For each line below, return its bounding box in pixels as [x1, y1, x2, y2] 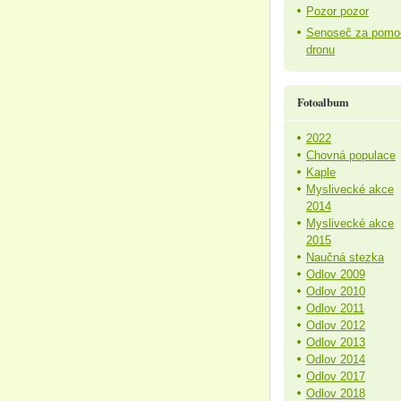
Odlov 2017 [306, 370, 365, 383]
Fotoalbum [297, 94, 349, 110]
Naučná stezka [306, 251, 384, 264]
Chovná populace [306, 149, 396, 162]
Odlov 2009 [306, 268, 365, 281]
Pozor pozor [306, 4, 369, 18]
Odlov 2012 [306, 319, 365, 332]
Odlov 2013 [306, 336, 365, 349]
